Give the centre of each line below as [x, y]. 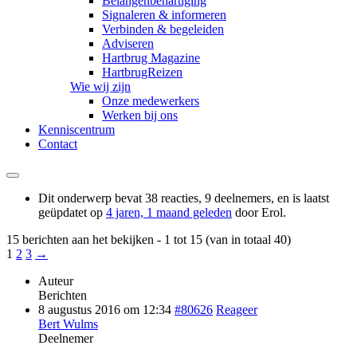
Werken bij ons [140, 115]
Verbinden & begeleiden [163, 29]
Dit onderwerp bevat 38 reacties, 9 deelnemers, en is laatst [184, 198]
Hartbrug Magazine [151, 57]
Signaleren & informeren [164, 14]
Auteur [56, 280]
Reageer [237, 309]
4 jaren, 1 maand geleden [169, 212]
